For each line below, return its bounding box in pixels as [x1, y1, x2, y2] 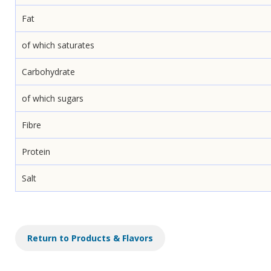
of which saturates [22, 39, 94, 51]
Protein [22, 146, 50, 157]
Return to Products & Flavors [27, 232, 153, 244]
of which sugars [22, 93, 83, 104]
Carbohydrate [22, 66, 75, 77]
